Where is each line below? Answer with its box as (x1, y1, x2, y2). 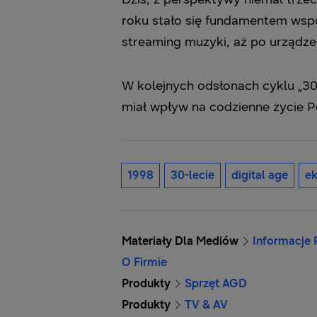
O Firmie (122, 255, 167, 269)
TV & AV (185, 298, 228, 311)
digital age (231, 168, 288, 182)
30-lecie (171, 168, 214, 182)
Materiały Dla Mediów (122, 234, 238, 248)
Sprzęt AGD (185, 277, 247, 290)
